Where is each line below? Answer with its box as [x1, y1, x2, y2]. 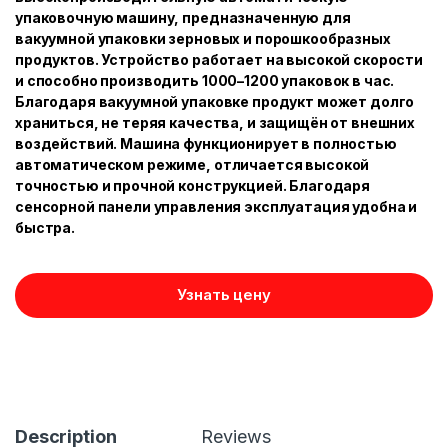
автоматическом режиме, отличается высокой [15, 155, 370, 173]
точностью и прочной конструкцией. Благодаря [15, 176, 370, 194]
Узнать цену [177, 284, 271, 304]
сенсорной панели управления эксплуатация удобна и [15, 197, 418, 215]
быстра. [15, 218, 76, 236]
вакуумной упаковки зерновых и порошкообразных [15, 29, 391, 47]
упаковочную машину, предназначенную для [15, 8, 351, 26]
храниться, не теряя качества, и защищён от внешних [15, 113, 415, 131]
